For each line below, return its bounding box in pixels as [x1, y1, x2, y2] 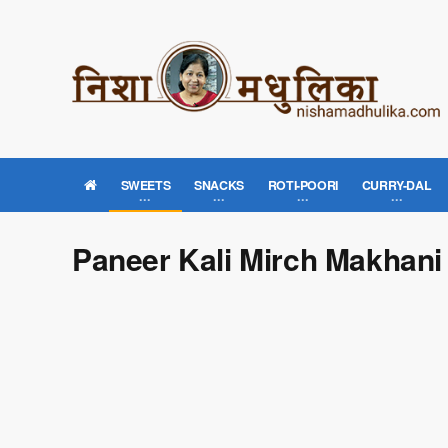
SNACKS [194, 176, 244, 194]
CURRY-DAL [361, 176, 432, 194]
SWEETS [120, 176, 171, 194]
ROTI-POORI [267, 176, 338, 194]
